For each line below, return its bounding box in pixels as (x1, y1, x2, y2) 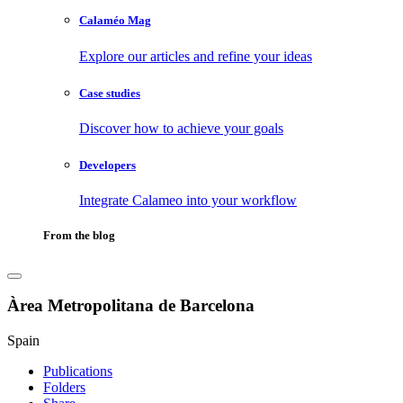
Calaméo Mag (79, 13, 151, 28)
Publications (43, 363, 112, 379)
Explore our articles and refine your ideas (79, 48, 312, 64)
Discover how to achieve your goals (79, 120, 283, 136)
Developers (79, 158, 136, 173)
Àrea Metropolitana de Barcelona (7, 296, 255, 316)
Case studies (79, 85, 140, 100)
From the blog (43, 228, 115, 243)
